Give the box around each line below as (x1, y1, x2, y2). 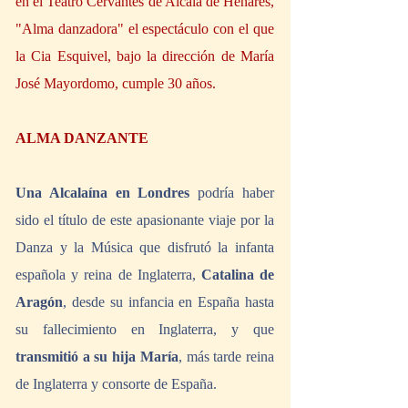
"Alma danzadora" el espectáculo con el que (15, 21, 274, 37)
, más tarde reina (178, 349, 275, 365)
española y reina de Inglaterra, (15, 267, 201, 283)
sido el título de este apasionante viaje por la (15, 212, 274, 229)
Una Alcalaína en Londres (15, 185, 190, 201)
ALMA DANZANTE (15, 130, 148, 147)
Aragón (15, 294, 63, 311)
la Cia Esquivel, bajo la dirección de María (15, 48, 274, 65)
